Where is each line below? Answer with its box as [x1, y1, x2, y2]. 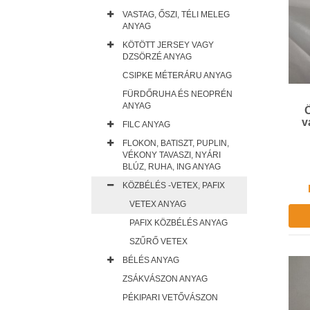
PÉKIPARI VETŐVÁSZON [122, 293, 218, 302]
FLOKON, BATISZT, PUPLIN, [122, 138, 229, 148]
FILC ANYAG [122, 120, 170, 129]
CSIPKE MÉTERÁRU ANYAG [122, 71, 232, 80]
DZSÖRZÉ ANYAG [122, 52, 192, 62]
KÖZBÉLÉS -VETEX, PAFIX [122, 181, 225, 190]
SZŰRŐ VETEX [129, 237, 188, 246]
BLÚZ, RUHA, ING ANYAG [122, 162, 221, 172]
